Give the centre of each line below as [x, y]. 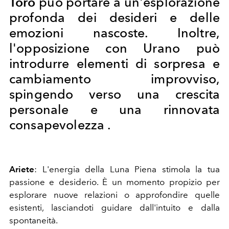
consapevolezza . [60, 124]
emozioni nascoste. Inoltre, [114, 32]
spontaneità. [33, 220]
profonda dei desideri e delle [114, 17]
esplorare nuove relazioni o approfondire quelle [114, 194]
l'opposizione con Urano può [114, 48]
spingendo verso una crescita [114, 94]
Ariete [22, 169]
